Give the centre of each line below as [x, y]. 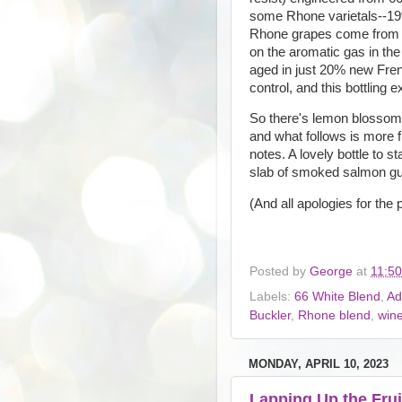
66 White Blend [337, 296]
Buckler [270, 315]
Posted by [280, 271]
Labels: [272, 296]
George [331, 271]
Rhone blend [334, 315]
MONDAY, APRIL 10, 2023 [319, 363]
